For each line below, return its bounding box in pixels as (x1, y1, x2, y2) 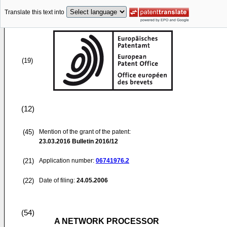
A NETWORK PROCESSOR (54, 217, 159, 225)
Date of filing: (39, 177, 75, 184)
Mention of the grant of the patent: (39, 128, 131, 135)
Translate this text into (5, 9, 64, 16)
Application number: (39, 157, 96, 164)
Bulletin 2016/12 (70, 138, 118, 145)
